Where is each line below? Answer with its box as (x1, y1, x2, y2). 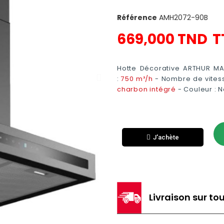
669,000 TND (117, 29, 207, 49)
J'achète (153, 133, 179, 141)
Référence (117, 12, 157, 22)
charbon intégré (117, 85, 176, 93)
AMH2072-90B (159, 12, 208, 22)
